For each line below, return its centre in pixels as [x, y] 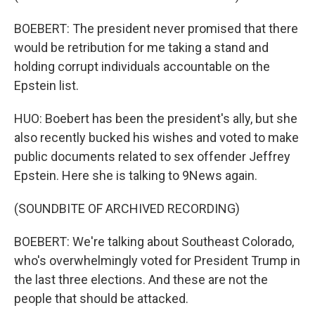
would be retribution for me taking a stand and [141, 47]
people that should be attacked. [101, 298]
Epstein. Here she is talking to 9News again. [136, 175]
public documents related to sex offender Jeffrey [152, 156]
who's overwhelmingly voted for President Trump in [157, 261]
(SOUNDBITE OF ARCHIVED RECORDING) [127, 208]
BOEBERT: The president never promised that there [156, 28]
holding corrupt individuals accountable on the [142, 66]
